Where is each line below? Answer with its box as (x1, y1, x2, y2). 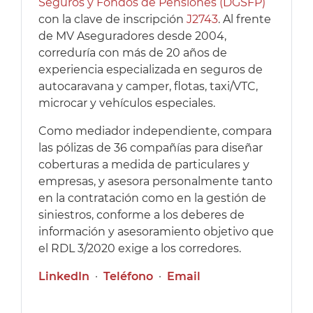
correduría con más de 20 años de (38, 46, 227, 60)
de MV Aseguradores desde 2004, (38, 29, 226, 43)
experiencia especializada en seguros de (38, 63, 263, 77)
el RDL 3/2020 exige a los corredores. (38, 242, 241, 256)
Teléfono (103, 270, 153, 284)
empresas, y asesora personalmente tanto (38, 175, 272, 189)
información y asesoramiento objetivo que (38, 225, 274, 239)
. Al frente (218, 13, 271, 27)
